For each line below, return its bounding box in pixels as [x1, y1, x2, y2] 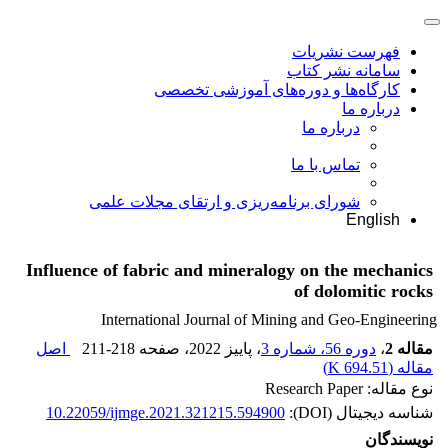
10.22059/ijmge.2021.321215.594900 [46, 404, 285, 421]
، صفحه [135, 340, 189, 357]
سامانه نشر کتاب [287, 62, 400, 79]
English [346, 211, 400, 228]
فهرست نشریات [292, 43, 400, 60]
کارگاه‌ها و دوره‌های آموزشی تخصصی [154, 81, 400, 98]
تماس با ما [291, 156, 360, 173]
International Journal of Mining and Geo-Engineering [101, 311, 437, 328]
